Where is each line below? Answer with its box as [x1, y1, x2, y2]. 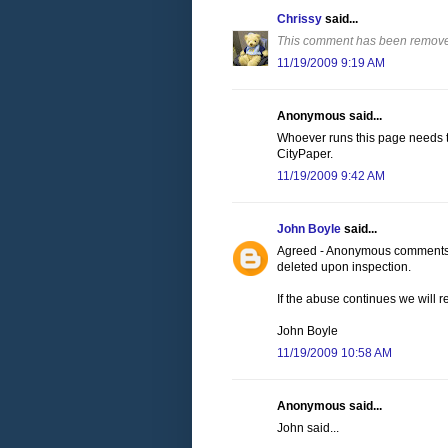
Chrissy [277, 12, 322, 27]
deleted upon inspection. [277, 260, 411, 275]
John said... [277, 421, 339, 436]
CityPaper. [277, 147, 333, 162]
